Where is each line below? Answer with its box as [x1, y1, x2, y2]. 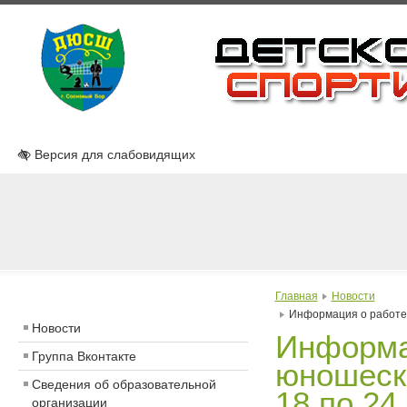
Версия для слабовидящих [31, 147, 195, 162]
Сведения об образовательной [32, 377, 216, 392]
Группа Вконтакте [32, 349, 136, 363]
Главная [274, 290, 318, 303]
